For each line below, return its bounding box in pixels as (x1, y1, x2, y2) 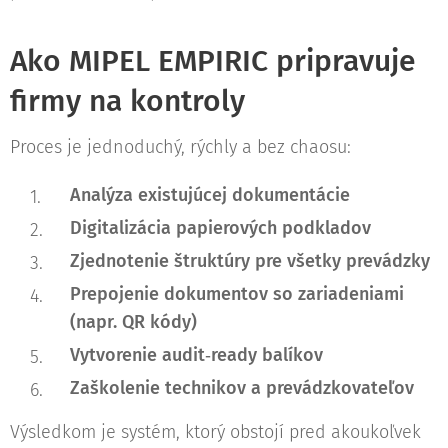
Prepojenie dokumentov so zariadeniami (70, 282, 404, 305)
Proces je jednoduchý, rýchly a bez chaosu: (10, 135, 351, 158)
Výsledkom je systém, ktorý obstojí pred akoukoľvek (10, 420, 421, 443)
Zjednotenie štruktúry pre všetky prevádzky (70, 249, 430, 272)
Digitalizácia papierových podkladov (70, 216, 371, 239)
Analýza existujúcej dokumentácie (70, 183, 350, 206)
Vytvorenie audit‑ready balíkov (70, 343, 323, 366)
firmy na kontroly (10, 82, 245, 119)
